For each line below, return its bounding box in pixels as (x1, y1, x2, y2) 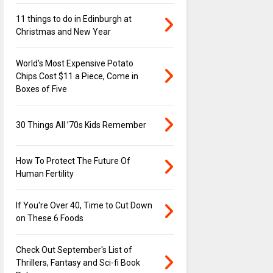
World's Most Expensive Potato (15, 58, 133, 69)
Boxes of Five (15, 84, 67, 94)
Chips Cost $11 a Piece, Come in (15, 71, 138, 82)
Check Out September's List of (15, 245, 132, 255)
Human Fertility (15, 169, 74, 179)
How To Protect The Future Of (15, 156, 130, 166)
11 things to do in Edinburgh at (15, 14, 132, 24)
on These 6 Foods (15, 213, 83, 224)
